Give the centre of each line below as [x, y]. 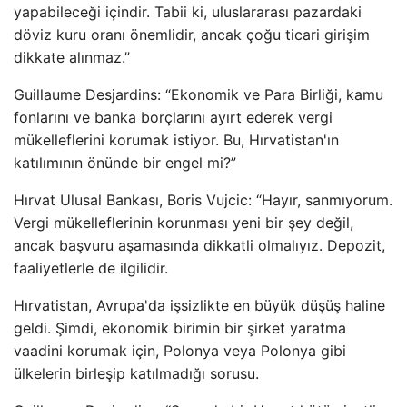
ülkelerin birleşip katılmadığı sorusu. [136, 373]
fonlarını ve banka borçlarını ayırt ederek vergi [173, 117]
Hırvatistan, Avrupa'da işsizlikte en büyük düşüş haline [199, 305]
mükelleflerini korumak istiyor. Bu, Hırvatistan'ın [176, 140]
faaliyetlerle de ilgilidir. [91, 268]
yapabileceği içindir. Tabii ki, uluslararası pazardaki [188, 12]
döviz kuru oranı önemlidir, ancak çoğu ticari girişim [192, 35]
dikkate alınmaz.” [72, 57]
